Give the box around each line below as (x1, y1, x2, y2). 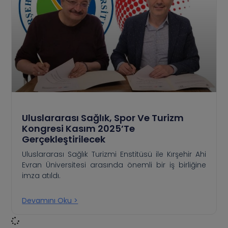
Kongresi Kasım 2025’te (22, 122, 135, 135)
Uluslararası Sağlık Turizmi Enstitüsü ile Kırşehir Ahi (22, 149, 206, 159)
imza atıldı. (22, 170, 61, 181)
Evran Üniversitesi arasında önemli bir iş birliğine (22, 159, 206, 170)
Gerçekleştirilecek (22, 132, 106, 146)
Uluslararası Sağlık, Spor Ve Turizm (22, 111, 184, 124)
